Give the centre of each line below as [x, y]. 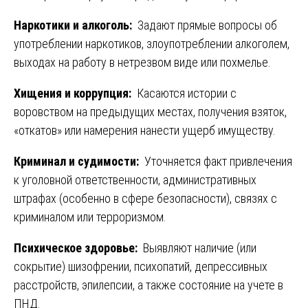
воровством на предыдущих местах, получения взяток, [150, 112]
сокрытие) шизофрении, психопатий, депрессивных [141, 267]
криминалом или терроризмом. [90, 217]
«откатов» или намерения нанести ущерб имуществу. [145, 131]
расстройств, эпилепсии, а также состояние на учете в [148, 285]
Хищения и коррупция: [74, 93]
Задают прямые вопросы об [206, 25]
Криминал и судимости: [78, 162]
